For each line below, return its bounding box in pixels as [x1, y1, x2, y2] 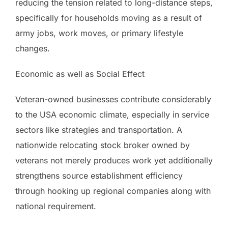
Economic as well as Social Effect [15, 68, 145, 79]
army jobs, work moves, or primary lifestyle [15, 27, 183, 38]
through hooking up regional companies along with [15, 185, 211, 196]
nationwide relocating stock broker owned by [15, 139, 190, 150]
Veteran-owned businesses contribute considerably [15, 94, 211, 104]
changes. [15, 43, 50, 53]
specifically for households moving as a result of [15, 12, 202, 23]
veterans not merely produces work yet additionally [15, 155, 213, 165]
